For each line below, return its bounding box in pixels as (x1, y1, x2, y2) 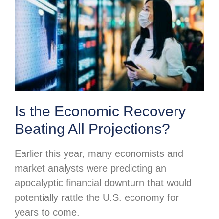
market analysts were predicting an (15, 163, 166, 174)
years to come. (15, 207, 80, 218)
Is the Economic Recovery (15, 103, 186, 120)
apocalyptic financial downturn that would (15, 177, 192, 189)
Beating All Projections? (15, 121, 170, 137)
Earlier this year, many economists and (15, 148, 183, 159)
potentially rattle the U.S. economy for (15, 192, 179, 203)
